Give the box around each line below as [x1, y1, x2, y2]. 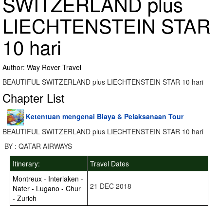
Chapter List [2, 89, 65, 106]
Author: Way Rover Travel [2, 62, 81, 72]
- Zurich [13, 193, 36, 203]
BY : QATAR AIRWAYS [2, 141, 72, 151]
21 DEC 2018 [90, 181, 133, 191]
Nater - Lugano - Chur [13, 183, 81, 193]
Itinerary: [13, 159, 48, 168]
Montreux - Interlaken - [13, 174, 83, 183]
